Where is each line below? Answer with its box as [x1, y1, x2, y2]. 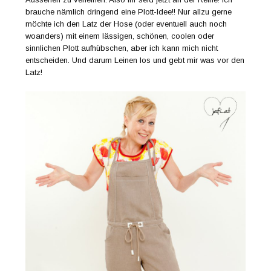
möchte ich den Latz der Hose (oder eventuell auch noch [25, 19, 227, 28]
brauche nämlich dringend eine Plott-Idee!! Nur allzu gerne [25, 7, 232, 16]
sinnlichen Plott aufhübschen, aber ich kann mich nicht [25, 43, 218, 53]
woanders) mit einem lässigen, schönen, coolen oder [25, 31, 215, 41]
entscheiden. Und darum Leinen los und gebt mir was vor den [25, 55, 245, 65]
